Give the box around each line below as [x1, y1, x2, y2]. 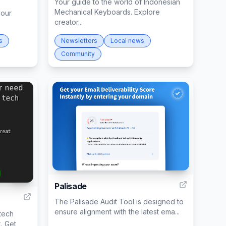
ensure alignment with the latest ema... [54, 207, 180, 216]
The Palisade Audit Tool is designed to [54, 197, 184, 206]
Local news [110, 37, 144, 44]
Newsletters [61, 37, 97, 44]
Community [61, 50, 95, 58]
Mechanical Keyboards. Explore [54, 8, 160, 16]
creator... [54, 18, 83, 26]
